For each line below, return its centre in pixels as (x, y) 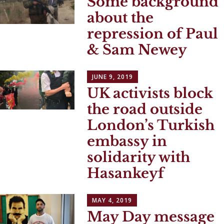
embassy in (127, 141)
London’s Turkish (151, 125)
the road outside (145, 109)
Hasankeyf (126, 173)
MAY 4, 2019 (112, 200)
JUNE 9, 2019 (113, 77)
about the (120, 18)
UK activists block (150, 93)
